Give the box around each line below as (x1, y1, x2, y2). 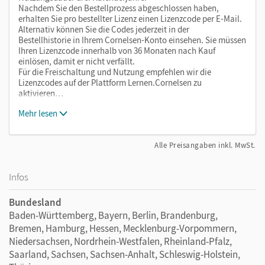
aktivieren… (18, 87, 63, 99)
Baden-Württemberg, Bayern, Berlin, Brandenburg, (9, 208, 218, 222)
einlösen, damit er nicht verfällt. (18, 55, 135, 67)
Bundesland (9, 195, 62, 209)
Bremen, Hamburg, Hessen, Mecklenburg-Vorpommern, (9, 221, 237, 235)
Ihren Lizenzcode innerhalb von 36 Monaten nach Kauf (18, 44, 215, 56)
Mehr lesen (18, 107, 57, 119)
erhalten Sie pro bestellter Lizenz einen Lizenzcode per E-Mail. (18, 12, 242, 24)
